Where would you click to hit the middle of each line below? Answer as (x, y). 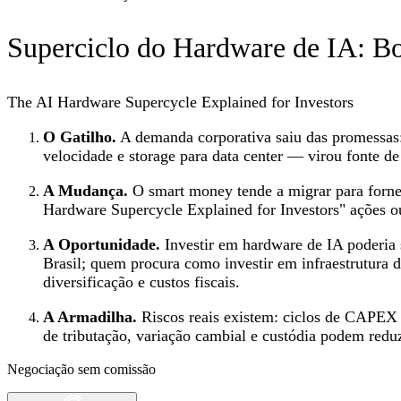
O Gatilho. (80, 137)
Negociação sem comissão (81, 369)
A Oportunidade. (102, 244)
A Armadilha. (90, 316)
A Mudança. (85, 190)
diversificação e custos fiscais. (141, 282)
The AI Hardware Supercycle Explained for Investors (180, 102)
